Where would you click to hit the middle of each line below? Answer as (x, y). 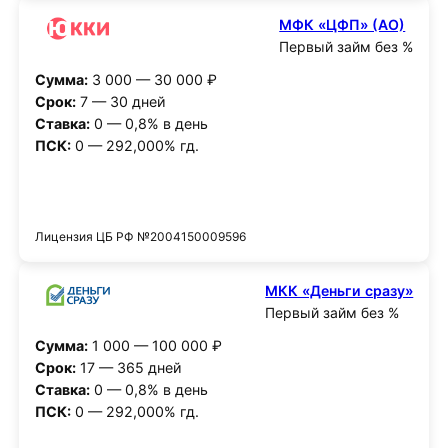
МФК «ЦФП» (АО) (342, 24)
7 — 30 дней (120, 101)
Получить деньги (224, 198)
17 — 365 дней (128, 367)
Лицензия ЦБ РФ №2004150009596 (140, 237)
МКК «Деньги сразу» (339, 291)
